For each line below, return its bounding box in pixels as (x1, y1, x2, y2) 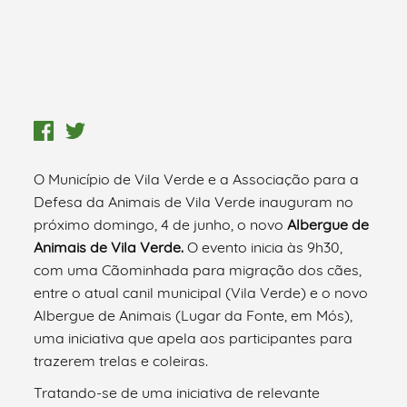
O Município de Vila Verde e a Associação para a (34, 169, 360, 188)
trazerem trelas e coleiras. (34, 351, 209, 370)
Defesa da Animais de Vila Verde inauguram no (34, 192, 354, 211)
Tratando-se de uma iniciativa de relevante (34, 382, 321, 402)
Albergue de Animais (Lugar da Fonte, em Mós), (34, 305, 353, 324)
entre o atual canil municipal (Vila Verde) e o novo (34, 283, 369, 302)
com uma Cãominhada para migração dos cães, (34, 260, 362, 279)
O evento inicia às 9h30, (184, 237, 343, 256)
